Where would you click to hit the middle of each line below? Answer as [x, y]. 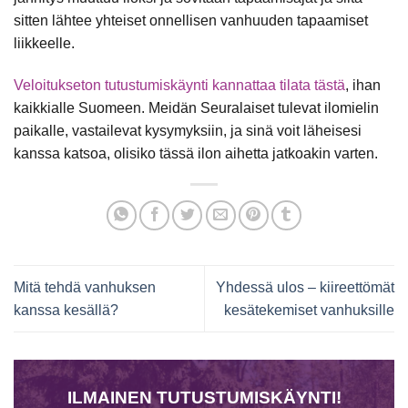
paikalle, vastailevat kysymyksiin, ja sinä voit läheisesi [188, 130]
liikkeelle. [46, 43]
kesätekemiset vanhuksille [309, 310]
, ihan [363, 85]
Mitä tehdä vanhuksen [85, 287]
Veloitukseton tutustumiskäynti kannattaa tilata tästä [179, 85]
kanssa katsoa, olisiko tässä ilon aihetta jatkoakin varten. [198, 153]
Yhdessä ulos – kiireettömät [305, 287]
